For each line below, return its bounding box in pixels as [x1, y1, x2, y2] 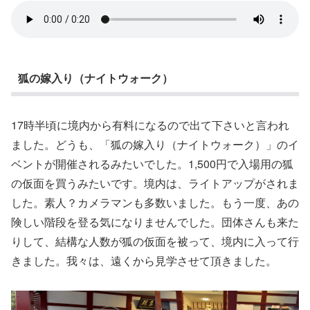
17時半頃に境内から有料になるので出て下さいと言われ [11, 117, 289, 134]
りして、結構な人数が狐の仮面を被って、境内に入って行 [11, 233, 299, 250]
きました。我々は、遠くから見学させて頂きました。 [11, 253, 277, 269]
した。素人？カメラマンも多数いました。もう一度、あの [11, 194, 299, 211]
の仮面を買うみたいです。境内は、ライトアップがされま [11, 175, 299, 192]
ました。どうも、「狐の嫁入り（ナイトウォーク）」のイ [11, 136, 299, 153]
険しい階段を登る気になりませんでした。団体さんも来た [11, 214, 299, 230]
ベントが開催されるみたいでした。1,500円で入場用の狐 [11, 156, 293, 172]
